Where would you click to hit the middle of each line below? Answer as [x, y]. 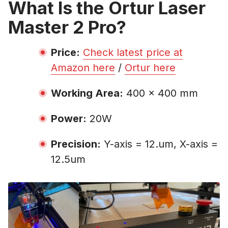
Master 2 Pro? [67, 27]
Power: [69, 118]
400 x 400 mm [161, 93]
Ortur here [150, 67]
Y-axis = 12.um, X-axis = [159, 144]
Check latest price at [133, 52]
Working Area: [87, 93]
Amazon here [83, 67]
